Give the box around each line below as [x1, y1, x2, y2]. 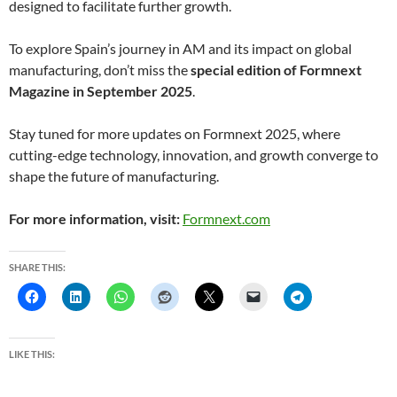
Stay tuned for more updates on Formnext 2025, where [9, 125, 340, 143]
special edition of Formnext [191, 61, 362, 79]
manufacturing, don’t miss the [9, 61, 191, 79]
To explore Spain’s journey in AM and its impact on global [9, 40, 352, 58]
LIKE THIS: [9, 348, 55, 361]
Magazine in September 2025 [9, 82, 192, 100]
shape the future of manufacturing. [9, 167, 219, 185]
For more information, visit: [9, 210, 180, 228]
